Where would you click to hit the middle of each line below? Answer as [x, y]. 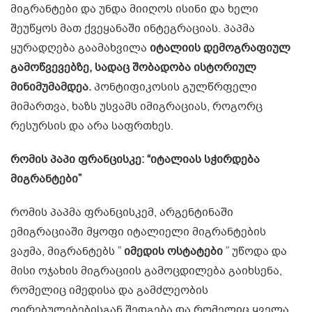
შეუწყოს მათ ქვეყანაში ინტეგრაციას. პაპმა [133, 28]
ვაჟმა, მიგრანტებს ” [67, 251]
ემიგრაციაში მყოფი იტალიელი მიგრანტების [138, 232]
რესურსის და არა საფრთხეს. [92, 126]
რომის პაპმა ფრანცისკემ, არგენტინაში [122, 212]
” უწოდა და [255, 251]
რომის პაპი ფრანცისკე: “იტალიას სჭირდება [135, 159]
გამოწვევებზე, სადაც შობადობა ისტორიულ [133, 67]
